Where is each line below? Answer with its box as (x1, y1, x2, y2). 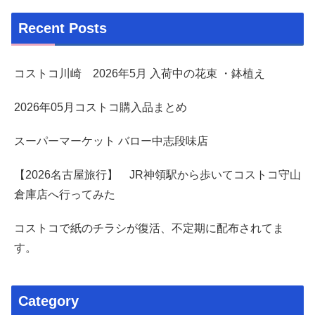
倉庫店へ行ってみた (14, 188, 115, 201)
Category (18, 293, 79, 309)
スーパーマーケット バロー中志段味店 (14, 135, 208, 148)
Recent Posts (18, 20, 107, 37)
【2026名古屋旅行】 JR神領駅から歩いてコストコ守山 (14, 169, 301, 181)
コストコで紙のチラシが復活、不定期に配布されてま (14, 222, 284, 235)
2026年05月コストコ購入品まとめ (14, 101, 187, 114)
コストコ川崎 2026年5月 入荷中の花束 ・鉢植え (14, 67, 265, 80)
